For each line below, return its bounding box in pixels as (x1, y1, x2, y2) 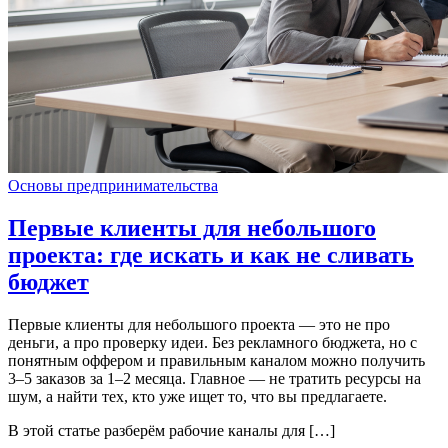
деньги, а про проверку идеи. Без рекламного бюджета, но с (8, 334, 417, 352)
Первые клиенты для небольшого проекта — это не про (8, 316, 390, 334)
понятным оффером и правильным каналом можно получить (8, 352, 425, 370)
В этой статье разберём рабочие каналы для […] (8, 422, 335, 440)
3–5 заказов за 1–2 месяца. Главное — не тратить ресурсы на (8, 370, 421, 388)
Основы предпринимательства (8, 177, 218, 195)
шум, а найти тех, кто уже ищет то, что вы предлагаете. (8, 388, 387, 406)
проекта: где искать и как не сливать (8, 242, 414, 269)
